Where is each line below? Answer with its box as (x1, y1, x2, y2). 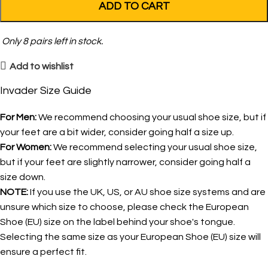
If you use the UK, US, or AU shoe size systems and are (28, 187, 266, 197)
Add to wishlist (10, 61, 74, 71)
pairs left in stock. (28, 36, 103, 46)
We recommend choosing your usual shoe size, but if (36, 112, 266, 122)
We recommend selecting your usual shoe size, (51, 142, 257, 152)
